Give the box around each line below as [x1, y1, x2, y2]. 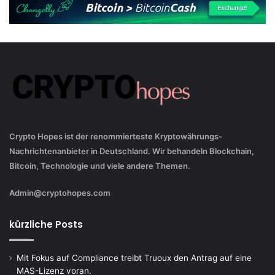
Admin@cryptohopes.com [9, 188, 110, 198]
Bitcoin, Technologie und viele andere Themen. [9, 161, 190, 171]
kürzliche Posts [9, 218, 83, 231]
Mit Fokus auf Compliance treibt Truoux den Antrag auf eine [17, 253, 252, 263]
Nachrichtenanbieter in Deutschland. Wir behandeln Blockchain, [9, 146, 254, 157]
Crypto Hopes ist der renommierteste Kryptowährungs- [9, 131, 222, 142]
